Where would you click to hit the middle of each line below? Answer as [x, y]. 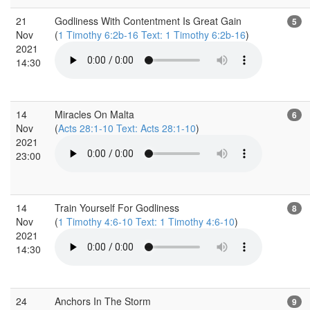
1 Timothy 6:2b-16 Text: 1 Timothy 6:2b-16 [152, 34]
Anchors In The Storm [103, 301]
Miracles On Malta [94, 114]
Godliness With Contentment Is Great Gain [148, 20]
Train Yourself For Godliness [117, 207]
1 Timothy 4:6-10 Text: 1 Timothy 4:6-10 [146, 221]
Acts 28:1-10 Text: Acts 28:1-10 [127, 128]
